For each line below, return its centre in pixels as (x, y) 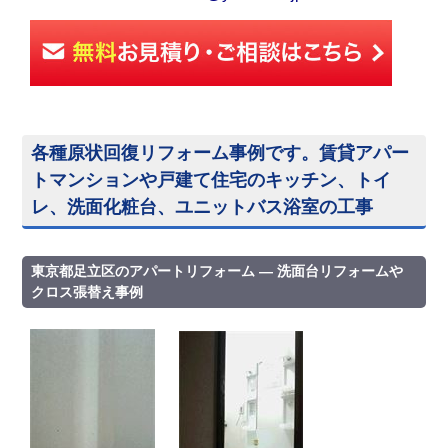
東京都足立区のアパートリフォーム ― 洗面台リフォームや (217, 271)
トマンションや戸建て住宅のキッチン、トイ (211, 180)
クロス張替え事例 (87, 292)
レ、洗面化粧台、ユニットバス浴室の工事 (202, 207)
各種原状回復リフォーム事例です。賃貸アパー (220, 153)
